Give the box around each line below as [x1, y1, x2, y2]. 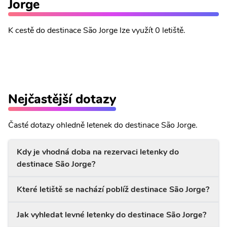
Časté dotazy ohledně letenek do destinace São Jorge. [8, 120, 198, 131]
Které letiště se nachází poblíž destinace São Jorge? [17, 184, 209, 195]
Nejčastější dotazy [8, 90, 116, 108]
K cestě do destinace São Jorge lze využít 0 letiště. [8, 25, 185, 36]
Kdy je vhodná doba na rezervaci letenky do [17, 146, 179, 158]
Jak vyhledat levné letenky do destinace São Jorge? [17, 209, 206, 220]
